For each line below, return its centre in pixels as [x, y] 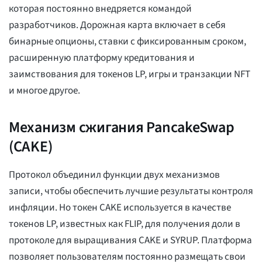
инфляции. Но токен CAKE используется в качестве [120, 208]
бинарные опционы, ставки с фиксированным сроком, [127, 42]
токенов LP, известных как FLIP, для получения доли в [125, 224]
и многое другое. [44, 91]
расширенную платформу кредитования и [102, 58]
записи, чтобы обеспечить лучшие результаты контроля [131, 192]
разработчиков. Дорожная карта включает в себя [117, 25]
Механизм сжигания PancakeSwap [122, 127]
